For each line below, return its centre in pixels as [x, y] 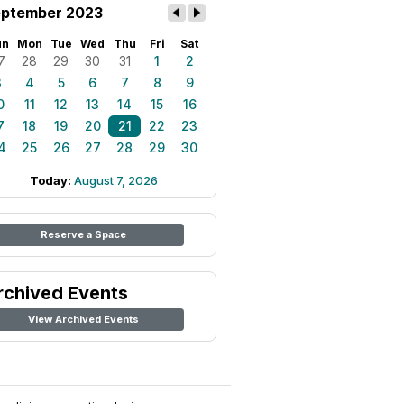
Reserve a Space [83, 234]
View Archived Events [83, 319]
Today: [52, 180]
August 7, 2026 [116, 180]
